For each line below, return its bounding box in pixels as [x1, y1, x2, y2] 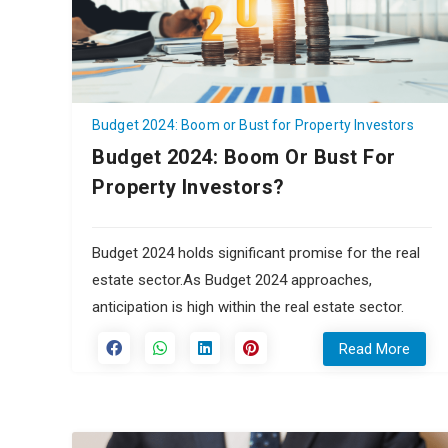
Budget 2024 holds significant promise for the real [92, 244, 420, 263]
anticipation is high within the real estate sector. [92, 298, 404, 317]
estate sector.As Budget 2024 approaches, [92, 271, 372, 290]
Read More [339, 340, 410, 359]
